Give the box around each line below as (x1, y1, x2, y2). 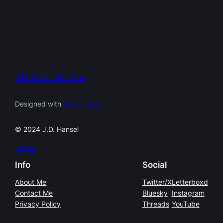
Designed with (15, 99, 64, 108)
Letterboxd (171, 177, 208, 186)
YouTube (171, 199, 200, 208)
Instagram (171, 188, 205, 197)
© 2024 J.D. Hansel (15, 124, 79, 133)
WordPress (63, 99, 99, 108)
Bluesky (142, 188, 168, 197)
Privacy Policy (15, 199, 61, 208)
